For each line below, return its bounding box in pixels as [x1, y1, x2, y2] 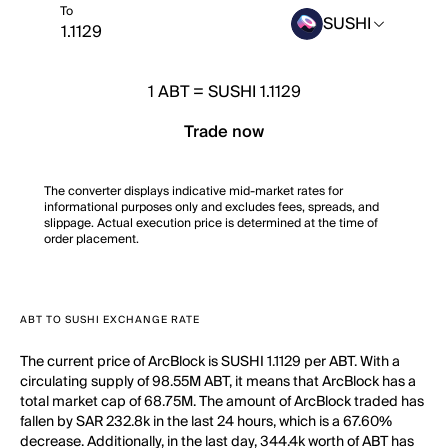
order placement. [44, 229, 139, 250]
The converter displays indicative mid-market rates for [44, 181, 343, 202]
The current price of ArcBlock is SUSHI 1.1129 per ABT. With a [20, 350, 400, 374]
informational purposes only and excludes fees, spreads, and [44, 197, 379, 218]
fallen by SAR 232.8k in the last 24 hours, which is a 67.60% [20, 410, 392, 434]
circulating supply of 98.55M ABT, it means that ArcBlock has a [20, 370, 416, 394]
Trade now [184, 118, 264, 146]
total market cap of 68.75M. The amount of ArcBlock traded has [20, 390, 424, 414]
